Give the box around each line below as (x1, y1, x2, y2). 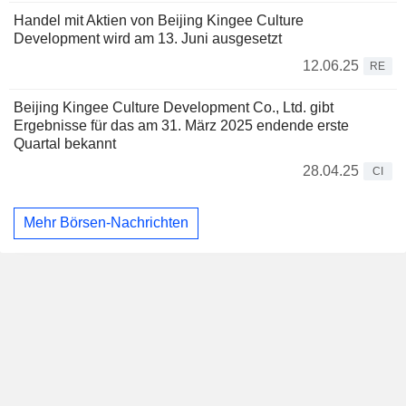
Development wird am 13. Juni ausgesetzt (14, 30, 282, 46)
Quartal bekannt (14, 135, 116, 151)
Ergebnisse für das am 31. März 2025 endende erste (14, 117, 349, 133)
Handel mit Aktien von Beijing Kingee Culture (14, 12, 304, 28)
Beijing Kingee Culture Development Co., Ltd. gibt (14, 99, 333, 115)
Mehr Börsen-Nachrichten (24, 215, 188, 231)
